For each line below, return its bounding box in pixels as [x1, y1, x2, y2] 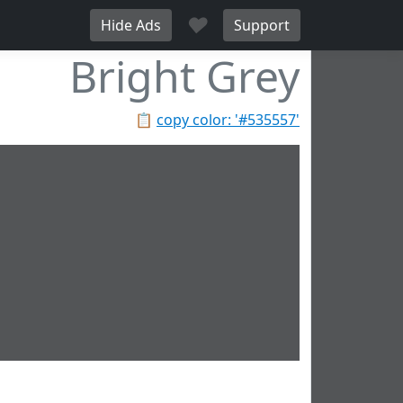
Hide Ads [101, 15, 161, 35]
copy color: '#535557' [157, 110, 300, 130]
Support [234, 15, 290, 35]
